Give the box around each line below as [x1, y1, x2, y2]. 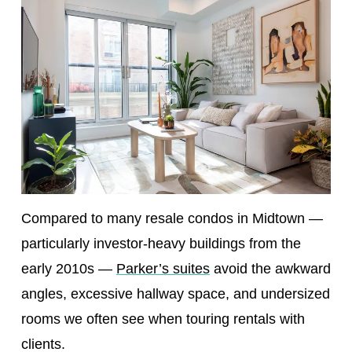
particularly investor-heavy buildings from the [20, 236, 301, 252]
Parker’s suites [115, 261, 210, 277]
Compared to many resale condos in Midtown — [20, 211, 323, 227]
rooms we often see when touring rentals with [20, 311, 305, 328]
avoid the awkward [209, 261, 331, 277]
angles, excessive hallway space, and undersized [20, 286, 330, 302]
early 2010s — [20, 261, 116, 277]
